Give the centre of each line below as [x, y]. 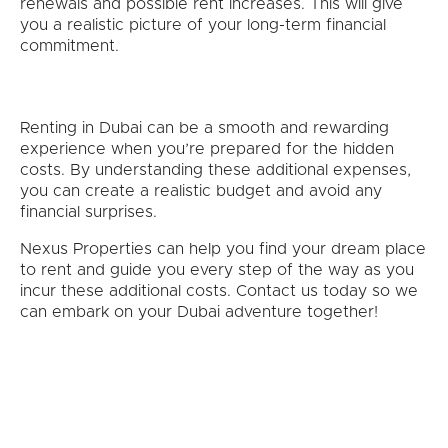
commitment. [69, 46]
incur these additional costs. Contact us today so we [219, 291]
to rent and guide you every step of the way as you [217, 270]
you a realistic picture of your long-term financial [203, 25]
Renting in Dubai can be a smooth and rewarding [204, 128]
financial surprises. [88, 212]
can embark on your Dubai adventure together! [199, 312]
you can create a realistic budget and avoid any [201, 191]
